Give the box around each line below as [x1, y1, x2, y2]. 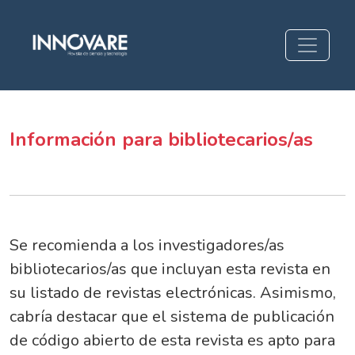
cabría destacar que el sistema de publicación [10, 305, 334, 327]
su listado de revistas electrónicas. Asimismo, [10, 281, 336, 303]
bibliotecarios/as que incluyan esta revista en [10, 258, 330, 280]
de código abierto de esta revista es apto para [10, 329, 335, 351]
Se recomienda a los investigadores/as [10, 234, 284, 256]
